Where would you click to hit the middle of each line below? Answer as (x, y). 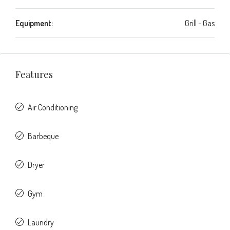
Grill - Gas (200, 23)
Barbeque (43, 136)
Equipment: (34, 23)
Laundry (41, 222)
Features (34, 74)
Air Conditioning (53, 107)
